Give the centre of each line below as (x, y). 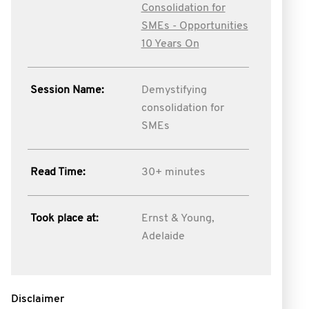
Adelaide (163, 237)
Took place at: (64, 219)
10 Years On (170, 44)
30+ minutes (173, 172)
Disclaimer (38, 299)
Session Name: (67, 90)
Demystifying (174, 90)
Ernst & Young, (178, 219)
